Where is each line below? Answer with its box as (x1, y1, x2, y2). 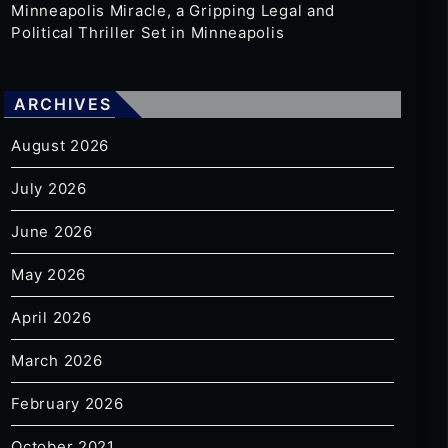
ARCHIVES (14, 94, 113, 115)
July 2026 (11, 179, 87, 199)
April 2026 (11, 308, 92, 328)
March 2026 (11, 351, 103, 371)
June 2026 (11, 222, 93, 242)
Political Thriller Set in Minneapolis (11, 23, 285, 43)
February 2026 (11, 394, 124, 414)
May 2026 (11, 265, 86, 285)
